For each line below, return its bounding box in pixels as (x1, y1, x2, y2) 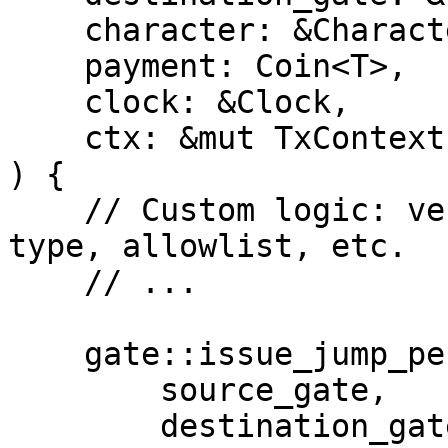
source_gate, (8, 372, 160, 408)
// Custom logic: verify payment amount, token (8, 192, 84, 228)
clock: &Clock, (8, 84, 84, 120)
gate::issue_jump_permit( (8, 336, 84, 372)
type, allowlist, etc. (8, 228, 407, 264)
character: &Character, (8, 12, 84, 48)
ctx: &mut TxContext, (8, 120, 84, 156)
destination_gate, (8, 408, 160, 444)
